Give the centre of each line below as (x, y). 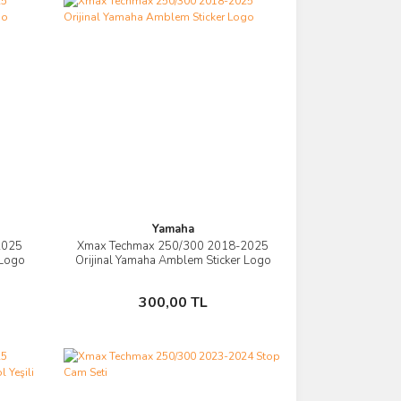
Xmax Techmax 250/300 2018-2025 (173, 246)
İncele (182, 250)
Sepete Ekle (182, 294)
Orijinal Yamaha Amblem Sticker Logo (173, 260)
